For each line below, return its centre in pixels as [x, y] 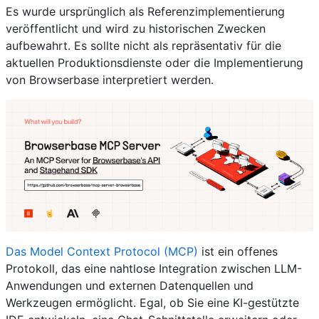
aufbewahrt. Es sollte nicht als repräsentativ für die [143, 45]
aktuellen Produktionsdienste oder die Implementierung [155, 62]
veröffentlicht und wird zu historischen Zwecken [136, 28]
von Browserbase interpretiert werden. [110, 79]
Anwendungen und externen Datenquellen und [130, 286]
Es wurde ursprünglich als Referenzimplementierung [145, 11]
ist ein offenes [238, 252]
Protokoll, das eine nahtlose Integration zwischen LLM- [154, 269]
